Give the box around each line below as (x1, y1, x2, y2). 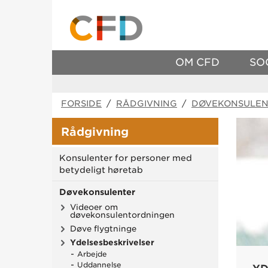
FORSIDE (61, 99, 102, 108)
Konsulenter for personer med (59, 153, 192, 163)
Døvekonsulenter (59, 187, 135, 197)
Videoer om (70, 202, 118, 212)
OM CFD (175, 56, 220, 68)
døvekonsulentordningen (70, 210, 175, 220)
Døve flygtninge (70, 224, 136, 233)
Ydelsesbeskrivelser (70, 237, 154, 247)
